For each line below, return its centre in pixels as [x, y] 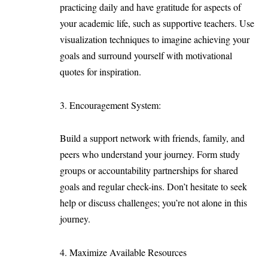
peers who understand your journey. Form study [150, 154]
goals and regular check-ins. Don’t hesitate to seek [153, 187]
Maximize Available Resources [131, 252]
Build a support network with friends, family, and [152, 138]
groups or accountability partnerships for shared [149, 170]
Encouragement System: [118, 105]
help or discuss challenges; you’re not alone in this [153, 203]
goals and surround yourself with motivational [146, 56]
